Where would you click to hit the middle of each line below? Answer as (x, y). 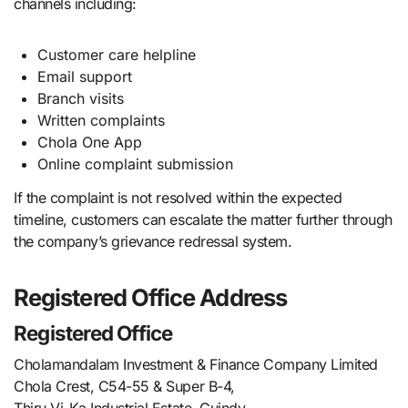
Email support (84, 76)
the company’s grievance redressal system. (153, 241)
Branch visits (80, 98)
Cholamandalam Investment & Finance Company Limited (196, 364)
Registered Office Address (150, 297)
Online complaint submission (135, 163)
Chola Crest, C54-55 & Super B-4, (124, 386)
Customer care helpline (116, 54)
